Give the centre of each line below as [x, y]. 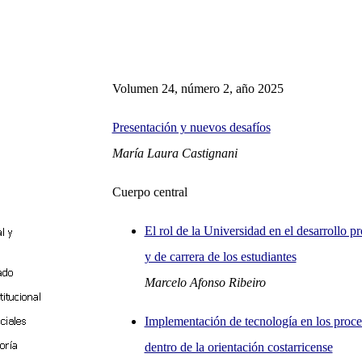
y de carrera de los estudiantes [220, 257]
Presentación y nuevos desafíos [191, 127]
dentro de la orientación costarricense [238, 347]
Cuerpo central [149, 192]
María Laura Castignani [175, 153]
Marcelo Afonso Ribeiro [205, 282]
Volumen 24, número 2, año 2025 [198, 88]
